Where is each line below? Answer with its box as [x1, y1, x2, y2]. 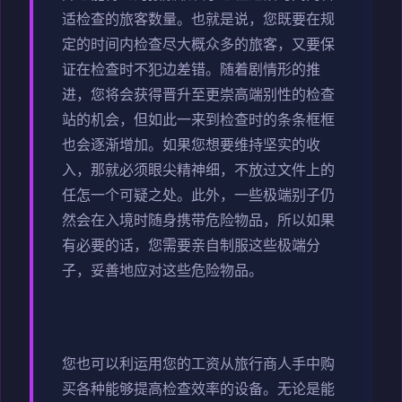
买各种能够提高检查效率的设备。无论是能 [62, 382, 335, 399]
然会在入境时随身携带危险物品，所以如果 [62, 214, 335, 231]
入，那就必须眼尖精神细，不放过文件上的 [62, 163, 335, 180]
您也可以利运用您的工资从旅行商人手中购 [62, 357, 335, 374]
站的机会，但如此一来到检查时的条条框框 [62, 113, 335, 130]
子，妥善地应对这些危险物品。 [62, 264, 263, 281]
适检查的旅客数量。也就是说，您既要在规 [62, 13, 335, 30]
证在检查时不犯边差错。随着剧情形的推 [62, 63, 320, 80]
